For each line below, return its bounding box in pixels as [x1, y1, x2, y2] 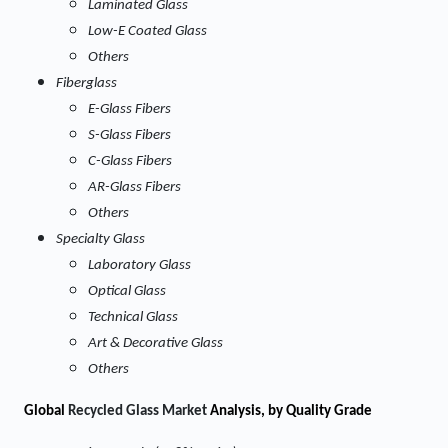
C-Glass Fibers [88, 154, 172, 169]
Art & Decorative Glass [88, 336, 223, 351]
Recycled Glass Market [68, 404, 210, 419]
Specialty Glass [56, 232, 145, 247]
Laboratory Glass [88, 258, 191, 273]
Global [24, 404, 68, 419]
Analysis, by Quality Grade [210, 404, 372, 419]
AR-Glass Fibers [88, 180, 181, 195]
